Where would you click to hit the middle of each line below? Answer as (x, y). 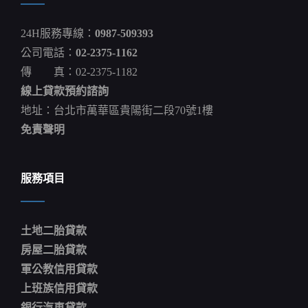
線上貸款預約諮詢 (65, 91)
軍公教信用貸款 (59, 269)
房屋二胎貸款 (54, 250)
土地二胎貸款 (54, 230)
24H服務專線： (58, 33)
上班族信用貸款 (59, 288)
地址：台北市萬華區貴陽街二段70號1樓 (117, 110)
